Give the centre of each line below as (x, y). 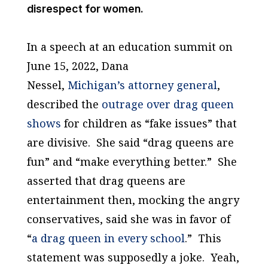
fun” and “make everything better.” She (132, 162)
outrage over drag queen (167, 104)
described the (64, 104)
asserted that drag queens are (106, 181)
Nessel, (47, 85)
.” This (203, 238)
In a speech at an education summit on (130, 47)
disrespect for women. (85, 9)
